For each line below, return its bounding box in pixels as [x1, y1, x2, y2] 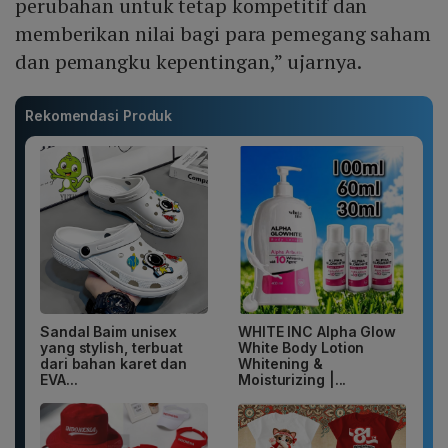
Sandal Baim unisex [40, 323, 178, 341]
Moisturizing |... [238, 371, 347, 389]
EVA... [40, 371, 78, 389]
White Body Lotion [238, 339, 365, 357]
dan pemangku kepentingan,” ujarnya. [15, 48, 362, 76]
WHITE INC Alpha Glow [238, 323, 396, 341]
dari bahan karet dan [40, 355, 187, 373]
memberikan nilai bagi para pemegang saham [15, 20, 431, 48]
